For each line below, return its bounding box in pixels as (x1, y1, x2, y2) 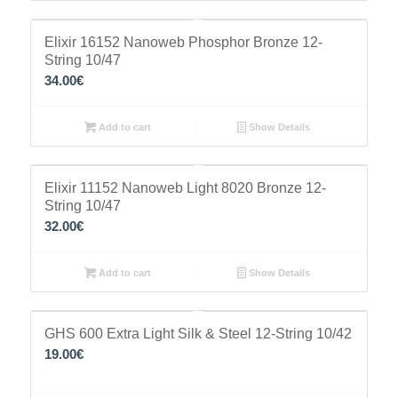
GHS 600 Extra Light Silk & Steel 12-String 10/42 (44, 325, 352, 341)
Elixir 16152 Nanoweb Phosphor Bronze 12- (44, 34, 322, 50)
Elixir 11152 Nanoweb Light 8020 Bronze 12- (44, 179, 326, 195)
